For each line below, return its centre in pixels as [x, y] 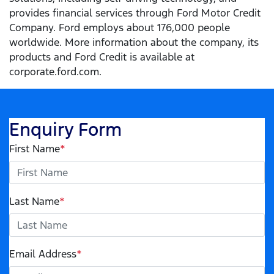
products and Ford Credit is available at [102, 57]
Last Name [34, 202]
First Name [35, 149]
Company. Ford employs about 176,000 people [120, 28]
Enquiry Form [65, 130]
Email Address [43, 254]
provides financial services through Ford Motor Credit [135, 13]
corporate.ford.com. [55, 72]
